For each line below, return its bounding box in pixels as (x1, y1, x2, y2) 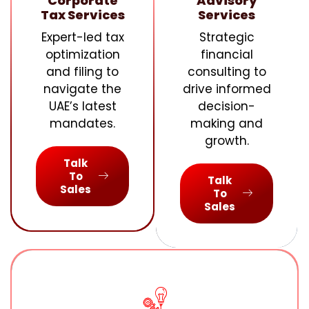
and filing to (46, 63, 119, 80)
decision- (198, 98, 255, 114)
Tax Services (40, 6, 125, 23)
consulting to (187, 63, 266, 80)
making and (190, 115, 263, 132)
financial (200, 46, 253, 63)
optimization (45, 46, 120, 63)
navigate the (43, 81, 121, 97)
